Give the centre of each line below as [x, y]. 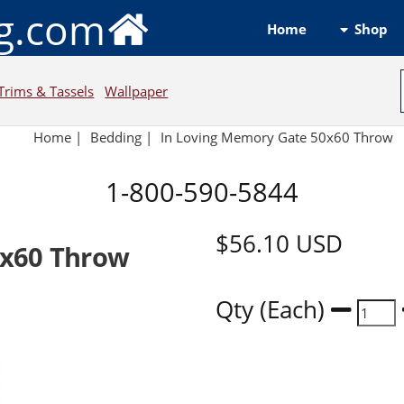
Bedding [116, 138]
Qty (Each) [273, 310]
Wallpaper [137, 91]
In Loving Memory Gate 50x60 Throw [278, 138]
